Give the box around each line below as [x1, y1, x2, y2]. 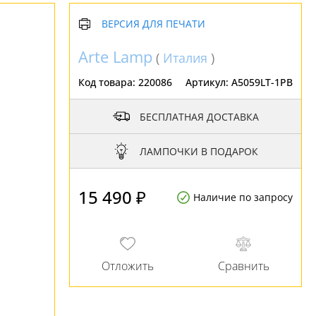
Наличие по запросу [193, 190, 293, 204]
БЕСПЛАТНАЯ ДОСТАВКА [139, 109, 259, 123]
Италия [163, 49, 207, 66]
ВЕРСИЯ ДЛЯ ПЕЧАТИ [102, 17, 205, 30]
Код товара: [78, 75, 138, 89]
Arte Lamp [78, 46, 152, 67]
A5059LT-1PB [231, 75, 293, 89]
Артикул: [186, 75, 231, 89]
